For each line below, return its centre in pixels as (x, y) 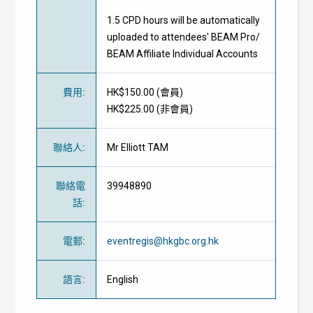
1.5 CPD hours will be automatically (184, 20)
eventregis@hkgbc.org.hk (163, 241)
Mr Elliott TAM (138, 147)
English (123, 279)
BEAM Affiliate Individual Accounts (183, 53)
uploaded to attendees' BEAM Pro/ (184, 37)
